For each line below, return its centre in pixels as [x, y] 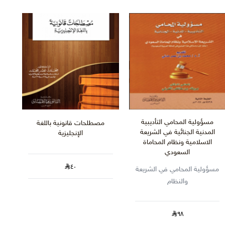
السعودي [178, 153]
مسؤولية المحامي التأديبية [178, 123]
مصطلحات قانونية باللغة [70, 124]
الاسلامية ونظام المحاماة [177, 143]
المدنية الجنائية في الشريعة [177, 133]
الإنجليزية [70, 134]
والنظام [177, 182]
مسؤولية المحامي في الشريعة [178, 170]
